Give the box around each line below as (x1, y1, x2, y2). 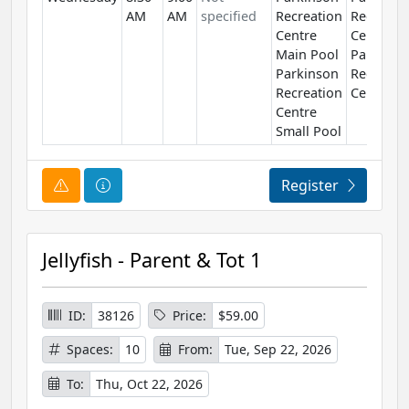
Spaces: (67, 341, 113, 359)
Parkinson (276, 64, 339, 82)
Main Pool (276, 45, 339, 63)
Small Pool (276, 121, 341, 140)
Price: (173, 306, 206, 324)
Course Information (110, 173, 246, 194)
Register (281, 174, 339, 195)
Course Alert (68, 173, 153, 194)
